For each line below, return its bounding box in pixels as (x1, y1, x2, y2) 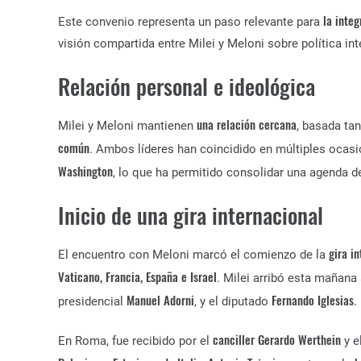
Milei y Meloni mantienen (58, 118, 197, 133)
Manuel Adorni (127, 291, 194, 309)
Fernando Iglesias (272, 291, 354, 309)
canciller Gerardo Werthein (213, 330, 341, 348)
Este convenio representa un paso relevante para (58, 15, 323, 29)
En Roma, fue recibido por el (58, 334, 213, 348)
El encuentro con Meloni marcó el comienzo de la (58, 247, 329, 262)
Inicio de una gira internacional (58, 198, 323, 231)
